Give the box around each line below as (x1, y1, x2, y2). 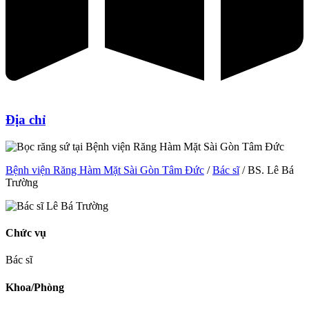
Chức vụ (6, 227, 46, 239)
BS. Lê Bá (248, 163, 294, 176)
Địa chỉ (6, 112, 46, 128)
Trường (6, 176, 38, 188)
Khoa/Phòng (6, 281, 64, 293)
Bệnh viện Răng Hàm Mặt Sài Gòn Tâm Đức (6, 163, 204, 176)
